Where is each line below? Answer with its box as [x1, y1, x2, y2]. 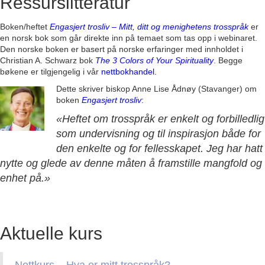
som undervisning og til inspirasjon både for [56, 128, 261, 140]
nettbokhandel [101, 67, 154, 77]
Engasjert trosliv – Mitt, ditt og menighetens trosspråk [50, 22, 248, 32]
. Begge [214, 56, 243, 66]
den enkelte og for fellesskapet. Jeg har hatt [56, 143, 263, 155]
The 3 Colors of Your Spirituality [95, 56, 214, 66]
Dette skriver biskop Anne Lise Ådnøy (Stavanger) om [56, 84, 257, 94]
